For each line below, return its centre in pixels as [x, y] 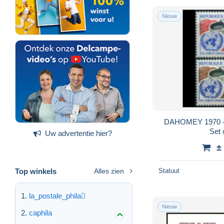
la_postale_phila [55, 195]
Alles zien [109, 171]
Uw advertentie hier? [78, 133]
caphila [40, 212]
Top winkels [36, 171]
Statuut [169, 170]
